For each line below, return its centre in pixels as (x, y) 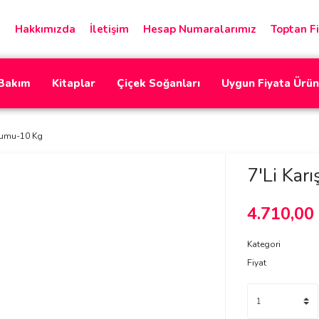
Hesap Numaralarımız (200, 29)
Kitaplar (74, 83)
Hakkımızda (45, 29)
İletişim (109, 29)
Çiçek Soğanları (158, 83)
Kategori (263, 244)
